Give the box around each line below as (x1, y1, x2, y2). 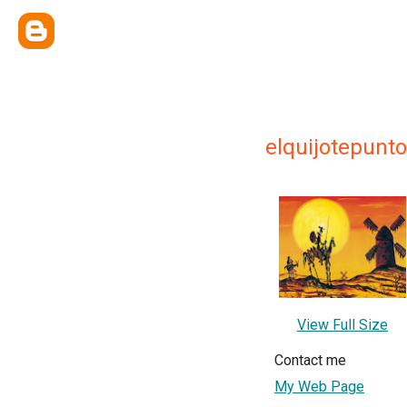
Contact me (274, 352, 346, 370)
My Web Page (274, 378, 364, 396)
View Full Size (297, 316, 388, 334)
